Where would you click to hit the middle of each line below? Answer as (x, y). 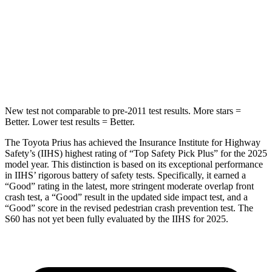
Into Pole (175, 15)
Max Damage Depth (92, 71)
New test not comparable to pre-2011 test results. (98, 110)
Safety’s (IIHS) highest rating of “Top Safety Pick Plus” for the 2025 (136, 153)
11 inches (153, 71)
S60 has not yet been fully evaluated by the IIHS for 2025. (117, 219)
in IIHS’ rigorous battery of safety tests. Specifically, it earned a (125, 175)
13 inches (197, 71)
